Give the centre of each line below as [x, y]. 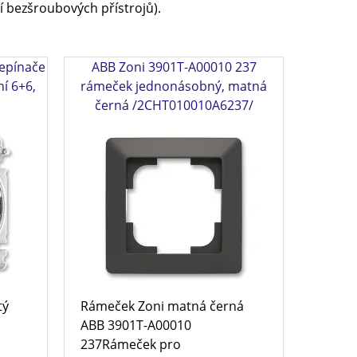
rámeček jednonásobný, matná [174, 86]
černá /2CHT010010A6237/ [174, 105]
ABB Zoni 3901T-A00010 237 [174, 67]
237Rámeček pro [131, 344]
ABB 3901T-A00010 [136, 325]
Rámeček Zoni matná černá [163, 306]
